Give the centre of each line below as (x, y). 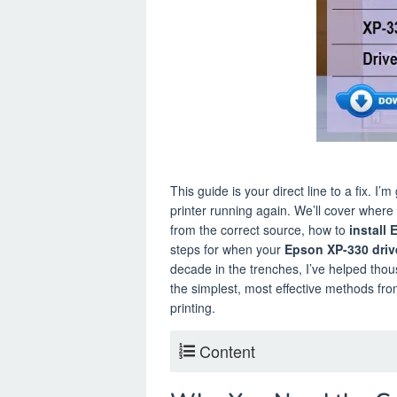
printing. (193, 307)
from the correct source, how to (260, 229)
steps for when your (227, 249)
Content (227, 350)
